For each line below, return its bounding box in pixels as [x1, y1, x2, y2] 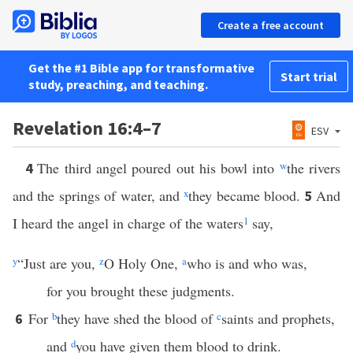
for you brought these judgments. [46, 281, 235, 300]
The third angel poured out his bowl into [37, 158, 280, 177]
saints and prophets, [221, 309, 335, 328]
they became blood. [188, 186, 305, 205]
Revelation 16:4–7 [13, 116, 162, 140]
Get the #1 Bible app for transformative [28, 60, 255, 76]
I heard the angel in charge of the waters [13, 214, 243, 232]
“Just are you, [17, 254, 99, 273]
